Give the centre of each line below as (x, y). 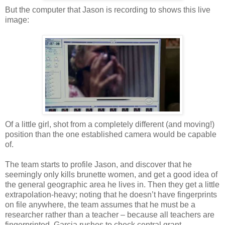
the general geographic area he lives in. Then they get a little (112, 184)
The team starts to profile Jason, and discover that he (98, 164)
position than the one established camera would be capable (111, 134)
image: (17, 20)
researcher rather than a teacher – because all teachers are (110, 214)
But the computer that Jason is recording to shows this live (108, 10)
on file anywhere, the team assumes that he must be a (100, 204)
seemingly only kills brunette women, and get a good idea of (111, 174)
